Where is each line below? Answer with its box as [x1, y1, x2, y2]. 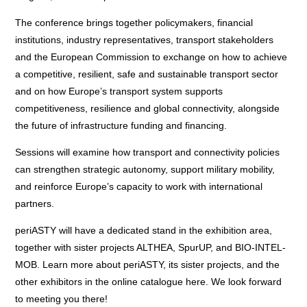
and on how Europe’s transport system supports [15, 85, 223, 97]
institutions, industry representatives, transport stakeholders [15, 34, 274, 45]
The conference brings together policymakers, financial [15, 16, 254, 28]
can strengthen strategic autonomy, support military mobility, [15, 163, 275, 175]
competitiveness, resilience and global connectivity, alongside [15, 102, 280, 114]
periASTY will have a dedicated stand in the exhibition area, [15, 224, 273, 236]
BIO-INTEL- [235, 241, 286, 253]
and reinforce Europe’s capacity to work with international [15, 180, 263, 192]
